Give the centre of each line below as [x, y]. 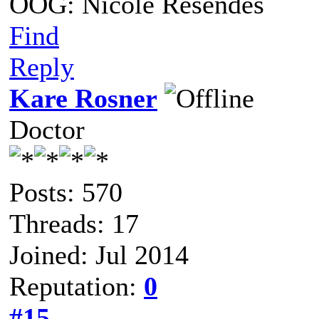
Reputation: [77, 286]
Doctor [47, 130]
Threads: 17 [74, 224]
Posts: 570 [66, 192]
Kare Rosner [83, 98]
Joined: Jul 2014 [99, 255]
